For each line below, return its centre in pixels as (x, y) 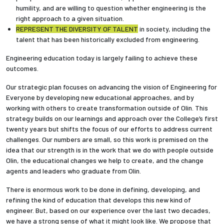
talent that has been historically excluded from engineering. (108, 39)
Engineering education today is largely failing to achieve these (102, 58)
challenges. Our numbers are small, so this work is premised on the (107, 139)
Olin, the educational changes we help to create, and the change (105, 160)
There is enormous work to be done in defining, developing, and (103, 189)
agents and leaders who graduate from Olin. (73, 171)
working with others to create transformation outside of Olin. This (107, 108)
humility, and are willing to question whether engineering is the (111, 8)
